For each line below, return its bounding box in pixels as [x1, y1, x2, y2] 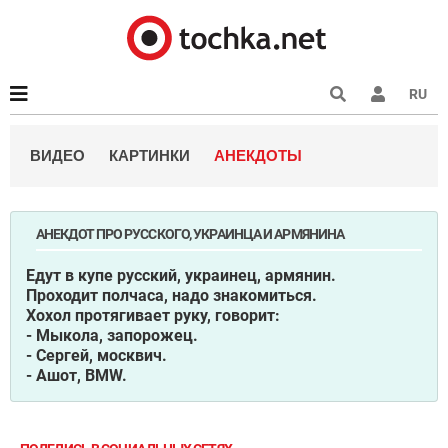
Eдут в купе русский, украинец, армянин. [26, 266, 336, 285]
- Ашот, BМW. [26, 366, 127, 385]
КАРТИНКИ [109, 147, 190, 164]
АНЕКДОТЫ [214, 147, 302, 164]
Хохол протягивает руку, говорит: [26, 306, 280, 325]
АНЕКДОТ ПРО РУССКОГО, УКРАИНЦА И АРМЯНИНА [36, 226, 345, 242]
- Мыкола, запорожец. [26, 326, 198, 345]
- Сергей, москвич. [26, 346, 167, 365]
